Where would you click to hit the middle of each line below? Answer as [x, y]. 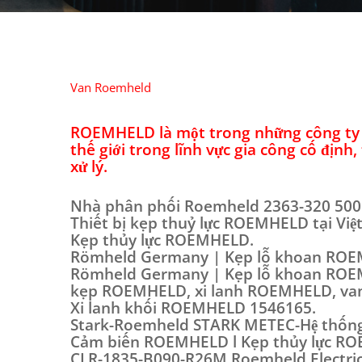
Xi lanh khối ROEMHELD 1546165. [193, 308]
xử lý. [89, 166]
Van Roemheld [111, 87]
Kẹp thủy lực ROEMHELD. [162, 240]
